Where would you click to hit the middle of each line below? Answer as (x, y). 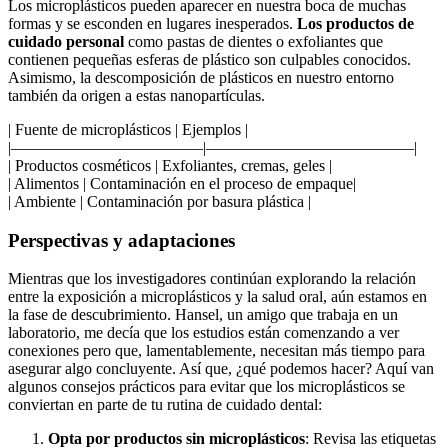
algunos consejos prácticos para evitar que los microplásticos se (206, 387)
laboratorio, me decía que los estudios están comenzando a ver (203, 333)
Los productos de (355, 24)
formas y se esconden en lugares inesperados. (152, 24)
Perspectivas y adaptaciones (121, 240)
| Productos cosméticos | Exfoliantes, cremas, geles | (170, 166)
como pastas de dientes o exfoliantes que (253, 42)
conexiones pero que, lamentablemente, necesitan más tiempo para (216, 351)
